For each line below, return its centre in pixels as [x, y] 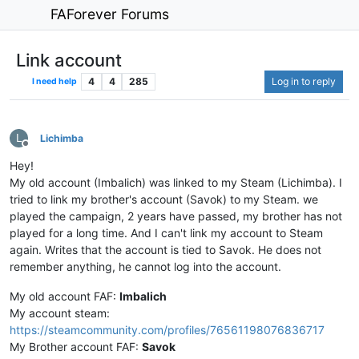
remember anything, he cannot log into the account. [145, 266]
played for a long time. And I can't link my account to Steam [166, 232]
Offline [40, 149]
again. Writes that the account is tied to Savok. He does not [165, 249]
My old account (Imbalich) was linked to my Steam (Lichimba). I [176, 182]
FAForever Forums [110, 14]
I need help [54, 81]
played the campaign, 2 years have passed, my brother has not [176, 216]
